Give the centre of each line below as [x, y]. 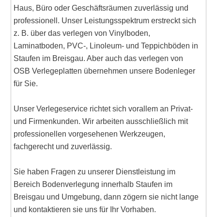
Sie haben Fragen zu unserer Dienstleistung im [95, 172]
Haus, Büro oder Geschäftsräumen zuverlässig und [101, 8]
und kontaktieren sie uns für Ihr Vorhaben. [85, 210]
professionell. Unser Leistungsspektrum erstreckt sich [105, 21]
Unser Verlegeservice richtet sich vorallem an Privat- [103, 109]
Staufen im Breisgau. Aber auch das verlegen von [99, 59]
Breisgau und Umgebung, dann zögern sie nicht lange [106, 197]
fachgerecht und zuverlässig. [63, 147]
